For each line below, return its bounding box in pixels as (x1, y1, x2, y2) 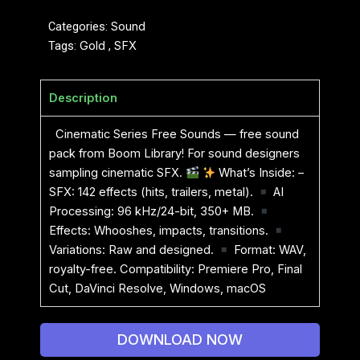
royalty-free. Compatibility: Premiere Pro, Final (49, 262, 302, 277)
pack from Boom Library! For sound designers (49, 146, 300, 162)
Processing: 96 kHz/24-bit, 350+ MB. (49, 204, 257, 219)
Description (49, 91, 117, 106)
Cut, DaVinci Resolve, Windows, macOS (49, 281, 266, 297)
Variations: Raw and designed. (49, 243, 217, 258)
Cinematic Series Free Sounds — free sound (49, 127, 299, 142)
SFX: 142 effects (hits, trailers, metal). (49, 185, 256, 200)
